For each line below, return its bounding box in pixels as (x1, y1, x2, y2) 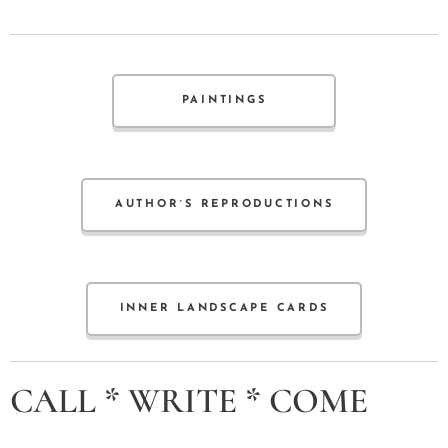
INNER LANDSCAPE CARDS (119, 303, 329, 315)
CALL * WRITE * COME (10, 380, 368, 423)
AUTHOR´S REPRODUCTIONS (114, 199, 334, 211)
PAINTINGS (181, 95, 267, 107)
